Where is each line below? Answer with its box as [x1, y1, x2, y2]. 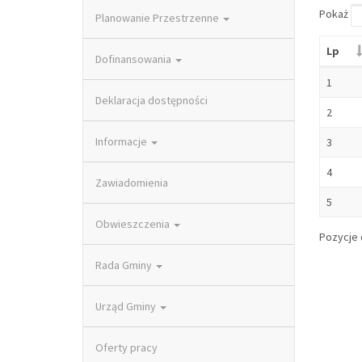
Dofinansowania [95, 52, 174, 66]
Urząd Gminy [95, 299, 158, 314]
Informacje [95, 134, 149, 149]
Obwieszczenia [95, 217, 172, 231]
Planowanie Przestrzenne [95, 11, 221, 25]
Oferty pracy [95, 340, 158, 355]
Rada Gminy [95, 258, 154, 272]
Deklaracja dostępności [95, 93, 208, 107]
